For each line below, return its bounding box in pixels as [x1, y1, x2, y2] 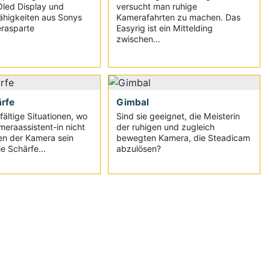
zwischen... [116, 33, 161, 44]
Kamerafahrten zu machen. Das [116, 11, 241, 22]
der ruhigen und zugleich [116, 122, 215, 133]
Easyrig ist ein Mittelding [116, 22, 213, 33]
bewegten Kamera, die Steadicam [116, 133, 251, 143]
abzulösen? [116, 143, 162, 154]
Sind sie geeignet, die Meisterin [116, 111, 240, 122]
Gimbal [116, 96, 149, 108]
